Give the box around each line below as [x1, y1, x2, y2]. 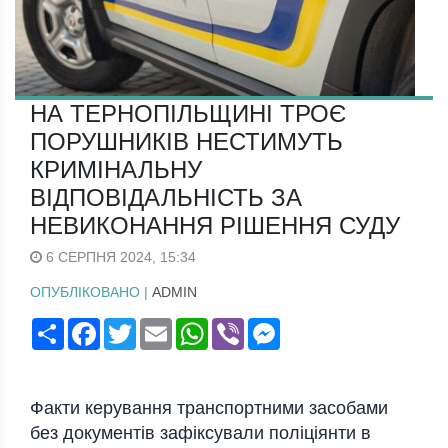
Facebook [100, 318, 163, 335]
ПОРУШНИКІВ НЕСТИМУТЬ [30, 128, 343, 156]
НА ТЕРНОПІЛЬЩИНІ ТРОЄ [30, 100, 346, 128]
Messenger [280, 318, 351, 335]
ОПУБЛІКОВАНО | [30, 284, 152, 301]
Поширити [64, 318, 131, 335]
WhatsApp [208, 318, 273, 335]
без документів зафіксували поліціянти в [30, 423, 371, 444]
